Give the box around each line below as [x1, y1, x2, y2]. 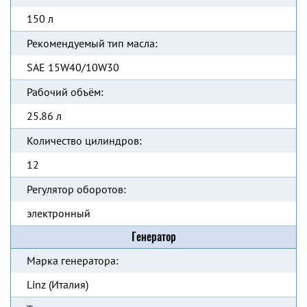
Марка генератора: [27, 254, 119, 267]
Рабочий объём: [27, 85, 103, 99]
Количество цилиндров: [27, 134, 142, 147]
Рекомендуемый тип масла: [27, 36, 158, 50]
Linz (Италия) [27, 278, 88, 291]
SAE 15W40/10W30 [27, 60, 119, 74]
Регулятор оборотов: [27, 182, 126, 196]
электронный [27, 206, 90, 220]
